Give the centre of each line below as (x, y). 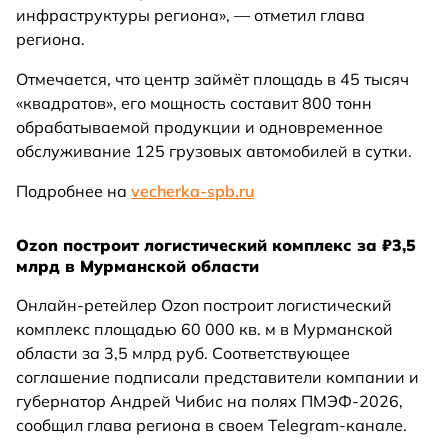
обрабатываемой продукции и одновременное (199, 127)
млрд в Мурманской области (137, 266)
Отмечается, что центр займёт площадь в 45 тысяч (212, 79)
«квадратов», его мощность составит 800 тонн (194, 103)
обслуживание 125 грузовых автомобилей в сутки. (214, 151)
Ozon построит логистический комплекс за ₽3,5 (216, 245)
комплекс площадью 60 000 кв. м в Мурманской (204, 329)
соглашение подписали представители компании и (217, 377)
